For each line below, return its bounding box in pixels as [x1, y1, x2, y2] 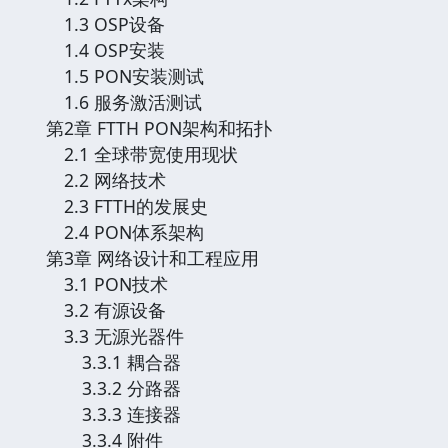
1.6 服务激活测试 [46, 89, 220, 114]
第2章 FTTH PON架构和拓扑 [46, 115, 290, 140]
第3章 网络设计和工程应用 [46, 245, 277, 270]
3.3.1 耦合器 [46, 349, 199, 374]
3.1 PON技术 [46, 271, 186, 296]
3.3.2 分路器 [46, 375, 199, 400]
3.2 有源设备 [46, 297, 184, 322]
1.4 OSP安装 [46, 37, 183, 62]
